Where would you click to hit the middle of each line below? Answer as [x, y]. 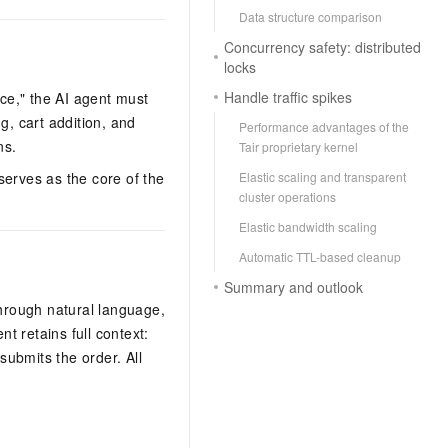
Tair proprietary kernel [298, 146]
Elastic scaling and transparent [322, 176]
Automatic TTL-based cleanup [320, 256]
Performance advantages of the [324, 126]
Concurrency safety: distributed [322, 47]
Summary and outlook [293, 287]
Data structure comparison [310, 16]
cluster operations [287, 196]
